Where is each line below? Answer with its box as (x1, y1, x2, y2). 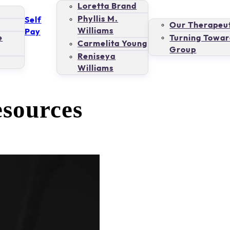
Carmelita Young (78, 39, 148, 48)
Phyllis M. (78, 14, 119, 24)
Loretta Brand (78, 2, 137, 11)
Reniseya (78, 52, 116, 61)
